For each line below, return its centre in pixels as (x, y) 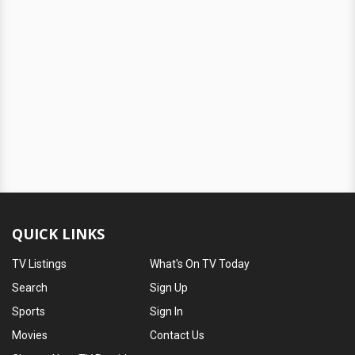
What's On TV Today (200, 263)
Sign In (167, 311)
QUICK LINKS (58, 233)
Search (30, 287)
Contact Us (177, 335)
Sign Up (169, 287)
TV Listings (39, 263)
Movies (30, 335)
